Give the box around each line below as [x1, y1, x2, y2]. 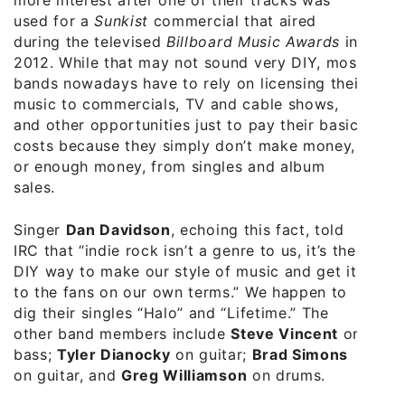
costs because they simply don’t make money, [14, 136, 355, 155]
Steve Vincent [231, 324, 338, 343]
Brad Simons [251, 344, 348, 363]
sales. [14, 177, 56, 196]
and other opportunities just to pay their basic [14, 115, 359, 134]
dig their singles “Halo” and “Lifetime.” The [14, 303, 329, 322]
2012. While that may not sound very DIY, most [14, 52, 363, 71]
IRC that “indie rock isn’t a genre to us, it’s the [14, 240, 356, 259]
